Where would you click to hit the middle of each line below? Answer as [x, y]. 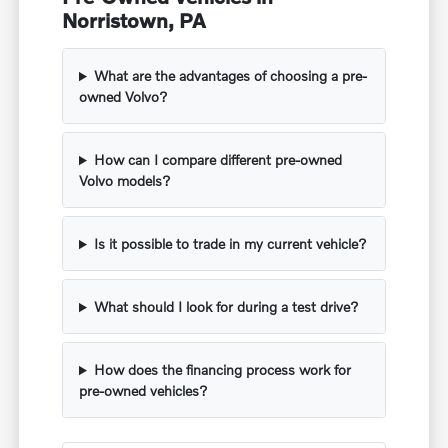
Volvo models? [125, 181]
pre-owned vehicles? [144, 391]
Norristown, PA [134, 20]
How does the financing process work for [222, 370]
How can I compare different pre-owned [217, 160]
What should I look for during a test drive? [226, 307]
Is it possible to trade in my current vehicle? [230, 244]
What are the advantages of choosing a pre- [230, 76]
